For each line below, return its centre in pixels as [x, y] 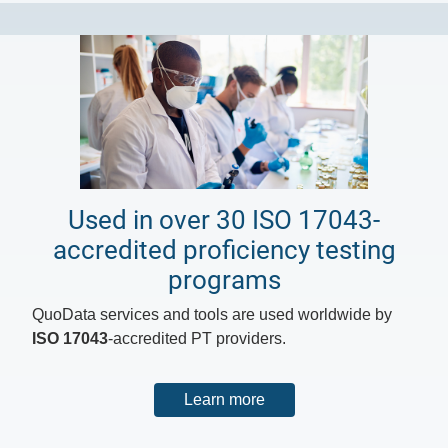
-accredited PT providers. [197, 338]
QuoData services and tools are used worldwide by [212, 314]
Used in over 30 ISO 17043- [224, 219]
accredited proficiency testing [224, 249]
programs [224, 279]
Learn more [224, 399]
